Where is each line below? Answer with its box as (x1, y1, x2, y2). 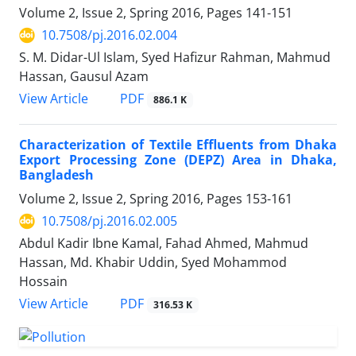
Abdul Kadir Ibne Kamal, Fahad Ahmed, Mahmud (19, 234, 308, 253)
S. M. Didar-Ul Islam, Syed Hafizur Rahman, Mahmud (19, 48, 331, 67)
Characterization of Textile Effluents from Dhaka (19, 136, 337, 154)
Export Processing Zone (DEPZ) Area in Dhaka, (19, 151, 337, 169)
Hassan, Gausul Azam (19, 68, 149, 86)
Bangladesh (19, 166, 94, 184)
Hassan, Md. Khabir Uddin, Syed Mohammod (19, 253, 287, 272)
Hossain (19, 273, 68, 291)
